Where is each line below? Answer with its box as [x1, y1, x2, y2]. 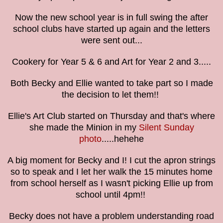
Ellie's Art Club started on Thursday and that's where [8, 111, 215, 121]
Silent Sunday [138, 122, 194, 132]
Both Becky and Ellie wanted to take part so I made [10, 78, 213, 88]
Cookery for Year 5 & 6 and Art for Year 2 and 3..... [12, 56, 211, 67]
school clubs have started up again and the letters [13, 23, 210, 34]
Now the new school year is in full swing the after [15, 12, 208, 22]
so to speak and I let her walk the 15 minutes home [10, 166, 213, 177]
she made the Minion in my [29, 122, 139, 132]
